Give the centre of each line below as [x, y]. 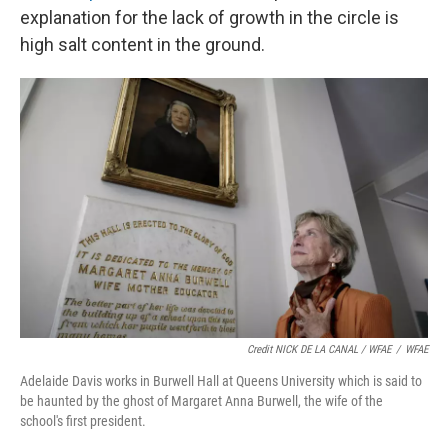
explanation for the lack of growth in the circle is [209, 18]
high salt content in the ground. [142, 45]
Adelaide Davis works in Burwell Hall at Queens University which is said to [221, 380]
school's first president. [83, 420]
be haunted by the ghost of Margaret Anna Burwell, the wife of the [201, 400]
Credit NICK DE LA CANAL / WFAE [319, 349]
